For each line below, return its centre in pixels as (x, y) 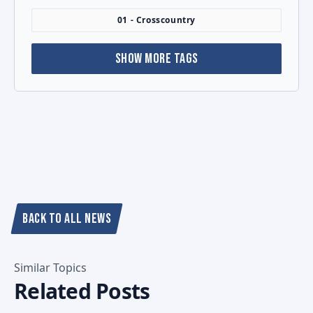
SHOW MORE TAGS (156, 59)
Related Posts (82, 291)
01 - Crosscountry (156, 20)
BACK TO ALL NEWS (67, 219)
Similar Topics (50, 268)
